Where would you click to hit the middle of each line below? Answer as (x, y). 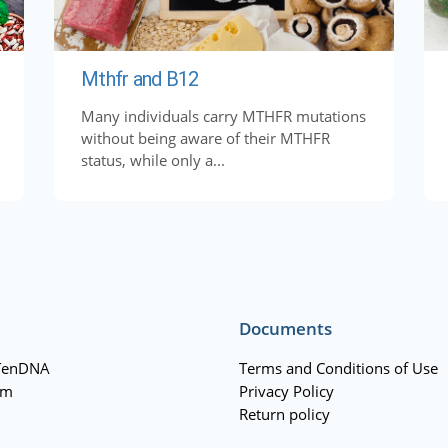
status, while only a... (153, 159)
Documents (285, 328)
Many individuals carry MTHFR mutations (223, 115)
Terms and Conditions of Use (338, 367)
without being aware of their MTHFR (205, 137)
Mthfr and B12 (140, 78)
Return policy (284, 413)
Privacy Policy (286, 390)
